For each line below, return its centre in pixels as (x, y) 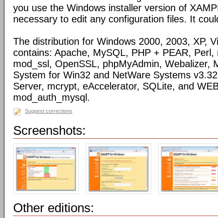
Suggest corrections (49, 111)
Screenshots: (49, 130)
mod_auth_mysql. (52, 97)
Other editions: (54, 208)
